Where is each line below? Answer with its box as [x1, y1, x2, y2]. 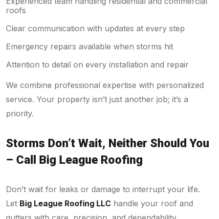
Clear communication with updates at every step [6, 23, 185, 33]
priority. [6, 108, 34, 118]
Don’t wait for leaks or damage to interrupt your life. [6, 184, 200, 194]
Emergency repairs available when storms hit [6, 41, 173, 51]
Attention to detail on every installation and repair [6, 59, 189, 69]
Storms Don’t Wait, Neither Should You [6, 136, 209, 150]
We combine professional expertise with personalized [6, 80, 204, 90]
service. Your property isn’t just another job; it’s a [6, 94, 188, 104]
